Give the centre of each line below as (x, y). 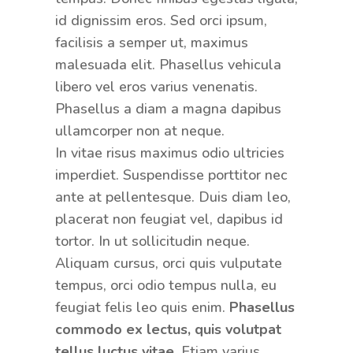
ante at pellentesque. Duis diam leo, (173, 197)
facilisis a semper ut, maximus (151, 42)
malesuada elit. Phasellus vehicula (168, 64)
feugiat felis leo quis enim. (142, 307)
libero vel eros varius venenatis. (156, 86)
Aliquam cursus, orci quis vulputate (168, 263)
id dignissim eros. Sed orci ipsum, (161, 20)
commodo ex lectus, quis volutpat (168, 329)
